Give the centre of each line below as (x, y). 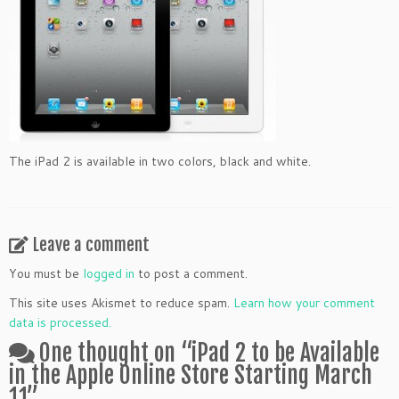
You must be (46, 273)
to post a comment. (191, 273)
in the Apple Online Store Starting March (191, 375)
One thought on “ (115, 353)
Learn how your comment (304, 303)
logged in (109, 273)
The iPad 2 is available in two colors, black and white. (160, 161)
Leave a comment (91, 245)
